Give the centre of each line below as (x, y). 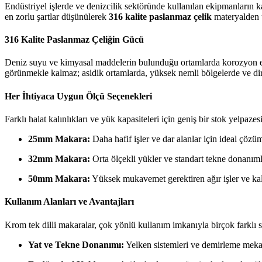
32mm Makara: (59, 158)
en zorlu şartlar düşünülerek (57, 16)
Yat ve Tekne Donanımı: (76, 244)
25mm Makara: (59, 139)
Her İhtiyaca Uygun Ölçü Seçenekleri (78, 96)
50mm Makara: (59, 178)
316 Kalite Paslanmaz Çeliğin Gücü (74, 40)
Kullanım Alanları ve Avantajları (69, 202)
